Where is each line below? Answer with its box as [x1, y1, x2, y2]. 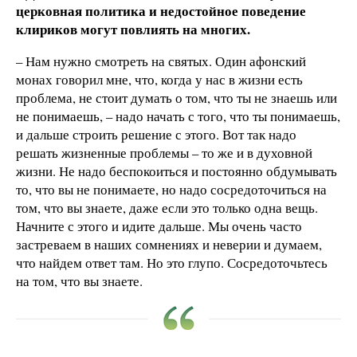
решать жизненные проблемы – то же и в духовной [16, 143, 312, 162]
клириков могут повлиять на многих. [16, 19, 250, 40]
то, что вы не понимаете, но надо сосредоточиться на [16, 179, 327, 198]
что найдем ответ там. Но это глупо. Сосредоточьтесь [16, 253, 328, 272]
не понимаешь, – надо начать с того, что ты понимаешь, [16, 106, 340, 125]
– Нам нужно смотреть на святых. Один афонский [16, 51, 306, 70]
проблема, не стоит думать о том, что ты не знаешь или [16, 88, 337, 107]
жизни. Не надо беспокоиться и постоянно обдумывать [16, 161, 337, 180]
